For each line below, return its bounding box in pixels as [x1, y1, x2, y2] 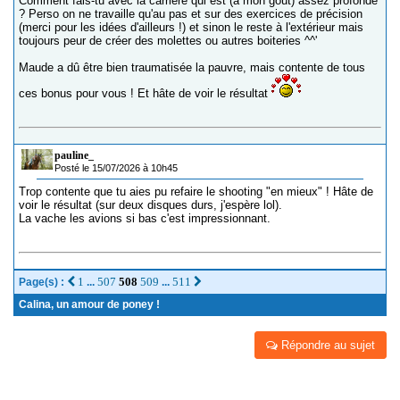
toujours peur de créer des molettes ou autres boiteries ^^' [19, 33, 317, 47]
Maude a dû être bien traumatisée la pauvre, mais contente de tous [19, 60, 365, 74]
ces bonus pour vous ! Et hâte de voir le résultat [19, 86, 271, 100]
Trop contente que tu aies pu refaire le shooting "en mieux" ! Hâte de [19, 184, 373, 198]
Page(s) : [19, 275, 67, 288]
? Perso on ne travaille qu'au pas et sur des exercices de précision [19, 6, 362, 21]
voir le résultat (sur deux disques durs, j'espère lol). [19, 197, 282, 212]
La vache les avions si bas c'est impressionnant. [19, 211, 271, 225]
